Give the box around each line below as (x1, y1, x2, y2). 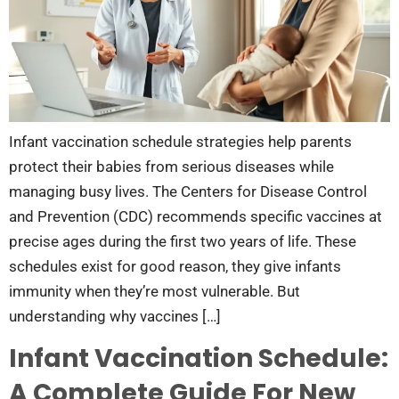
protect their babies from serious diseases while (9, 157, 334, 175)
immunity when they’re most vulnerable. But (9, 281, 300, 300)
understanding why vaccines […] (9, 306, 221, 325)
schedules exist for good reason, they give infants (9, 256, 341, 275)
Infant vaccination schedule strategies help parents (9, 132, 352, 151)
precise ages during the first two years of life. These (9, 232, 356, 250)
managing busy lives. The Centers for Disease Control (9, 182, 367, 200)
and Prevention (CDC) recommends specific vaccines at (9, 207, 382, 225)
